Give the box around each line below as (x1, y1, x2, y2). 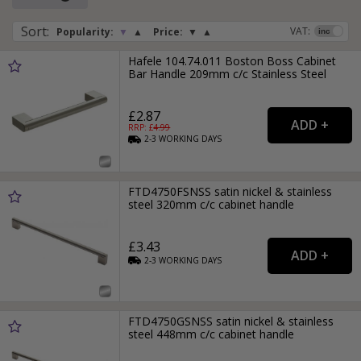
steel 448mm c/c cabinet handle (128, 326, 295, 342)
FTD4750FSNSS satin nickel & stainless (128, 183, 333, 199)
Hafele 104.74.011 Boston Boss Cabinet (128, 53, 337, 69)
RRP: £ (128, 122, 154, 134)
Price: (153, 25, 183, 39)
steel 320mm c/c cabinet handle (128, 196, 295, 212)
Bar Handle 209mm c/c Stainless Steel (128, 66, 327, 82)
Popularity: (56, 25, 114, 39)
